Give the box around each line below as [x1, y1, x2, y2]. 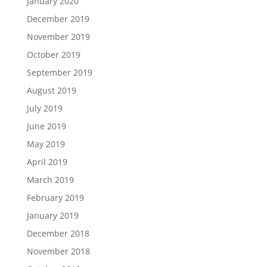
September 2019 [26, 67, 92, 78]
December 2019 [26, 13, 89, 24]
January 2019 [26, 210, 79, 221]
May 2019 [26, 138, 65, 150]
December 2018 [26, 228, 89, 239]
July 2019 [26, 103, 63, 114]
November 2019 [26, 31, 90, 42]
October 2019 [26, 49, 80, 60]
